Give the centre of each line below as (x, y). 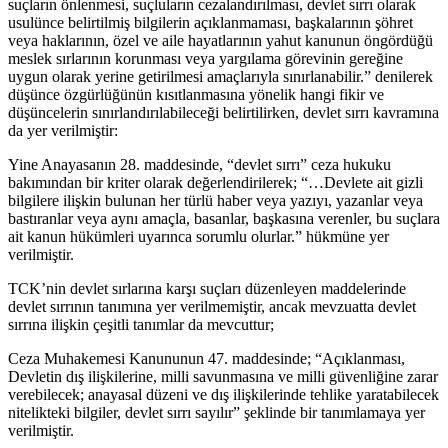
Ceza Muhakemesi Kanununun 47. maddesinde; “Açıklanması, (206, 359)
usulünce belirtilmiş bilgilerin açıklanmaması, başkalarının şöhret (210, 23)
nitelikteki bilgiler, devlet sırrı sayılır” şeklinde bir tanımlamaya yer (216, 413)
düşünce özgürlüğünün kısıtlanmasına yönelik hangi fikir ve (196, 95)
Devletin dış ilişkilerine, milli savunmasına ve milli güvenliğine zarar (223, 377)
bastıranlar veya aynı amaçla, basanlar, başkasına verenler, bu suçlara (224, 219)
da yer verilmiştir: (63, 131)
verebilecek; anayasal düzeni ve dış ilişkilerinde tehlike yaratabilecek (223, 395)
